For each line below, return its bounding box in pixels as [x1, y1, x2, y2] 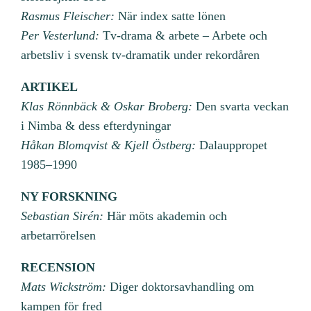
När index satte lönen [115, 8, 226, 23]
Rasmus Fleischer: [21, 8, 115, 23]
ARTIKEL [21, 79, 78, 94]
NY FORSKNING [21, 189, 118, 203]
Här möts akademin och [103, 208, 228, 223]
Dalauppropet [196, 137, 268, 152]
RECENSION [21, 260, 96, 274]
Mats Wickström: [21, 279, 107, 294]
